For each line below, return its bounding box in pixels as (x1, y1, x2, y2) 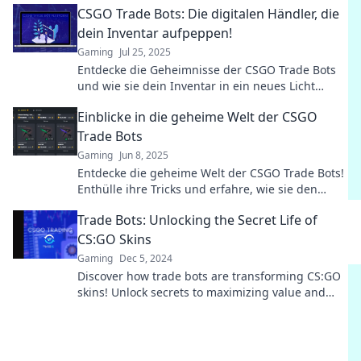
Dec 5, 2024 (119, 251, 172, 265)
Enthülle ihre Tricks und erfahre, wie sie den (77, 181, 317, 197)
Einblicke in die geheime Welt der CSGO (77, 108, 317, 126)
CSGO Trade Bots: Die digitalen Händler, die (77, 5, 339, 23)
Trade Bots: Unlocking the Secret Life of (77, 211, 317, 229)
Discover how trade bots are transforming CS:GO (77, 268, 341, 284)
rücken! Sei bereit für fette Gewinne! (77, 94, 274, 110)
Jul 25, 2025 (119, 45, 171, 59)
